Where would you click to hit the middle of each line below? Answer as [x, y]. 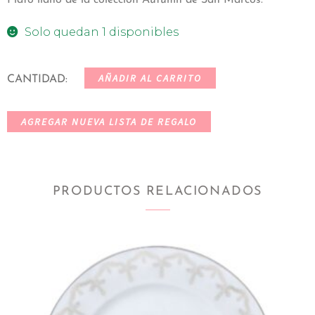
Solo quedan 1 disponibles [101, 32]
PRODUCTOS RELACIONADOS [157, 192]
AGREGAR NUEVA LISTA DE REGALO [109, 122]
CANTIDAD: [37, 80]
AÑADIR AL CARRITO [150, 78]
